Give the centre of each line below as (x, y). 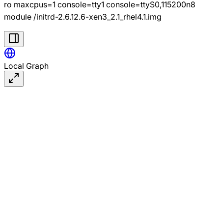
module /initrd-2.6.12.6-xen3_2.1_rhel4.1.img (83, 16)
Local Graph (26, 66)
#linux (94, 67)
